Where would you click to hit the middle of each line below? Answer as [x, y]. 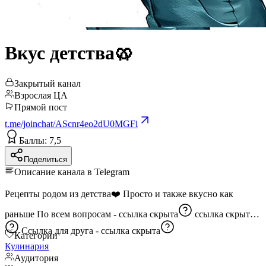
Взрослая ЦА [41, 95]
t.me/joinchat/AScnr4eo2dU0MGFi [71, 123]
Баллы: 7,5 [40, 140]
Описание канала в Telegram [72, 172]
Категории [36, 235]
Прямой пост [41, 107]
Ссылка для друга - [61, 230]
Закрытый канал [47, 83]
